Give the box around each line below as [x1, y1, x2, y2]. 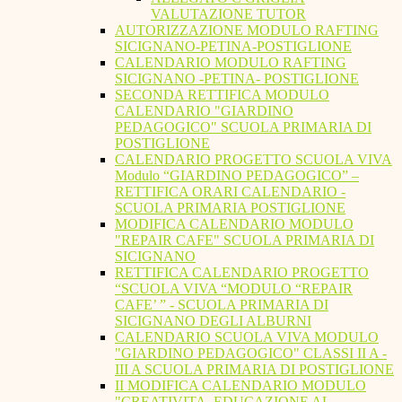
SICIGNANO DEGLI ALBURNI [115, 313, 311, 329]
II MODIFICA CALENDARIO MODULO [115, 378, 366, 394]
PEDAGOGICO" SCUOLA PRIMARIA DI [115, 119, 371, 135]
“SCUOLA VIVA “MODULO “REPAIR [115, 281, 353, 297]
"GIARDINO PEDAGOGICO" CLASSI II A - [115, 345, 387, 362]
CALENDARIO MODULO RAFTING [115, 55, 346, 71]
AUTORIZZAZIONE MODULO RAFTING [115, 22, 379, 39]
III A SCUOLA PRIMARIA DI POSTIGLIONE [115, 362, 394, 378]
